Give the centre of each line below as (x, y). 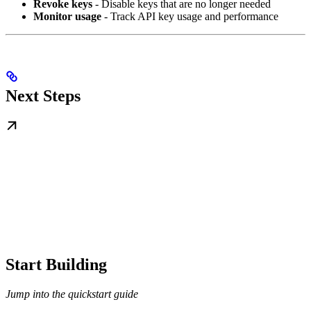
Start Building (56, 264)
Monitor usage (67, 16)
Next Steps (43, 95)
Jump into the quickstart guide (72, 294)
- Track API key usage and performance (190, 16)
